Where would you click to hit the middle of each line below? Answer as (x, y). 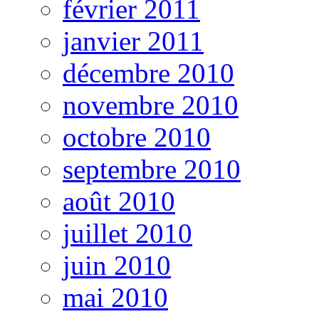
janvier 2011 (133, 41)
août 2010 (119, 202)
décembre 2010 (148, 73)
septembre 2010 (152, 169)
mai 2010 (115, 298)
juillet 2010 (127, 234)
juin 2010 (117, 266)
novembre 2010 (151, 105)
